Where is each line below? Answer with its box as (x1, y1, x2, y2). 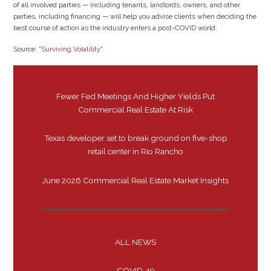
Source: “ (13, 45, 42, 54)
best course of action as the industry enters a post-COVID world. (13, 23, 218, 32)
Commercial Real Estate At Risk (78, 105, 193, 115)
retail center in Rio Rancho (88, 146, 183, 157)
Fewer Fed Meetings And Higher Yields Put (56, 91, 215, 102)
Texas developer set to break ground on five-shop (44, 133, 227, 143)
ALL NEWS (115, 237, 156, 247)
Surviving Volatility (41, 45, 101, 54)
